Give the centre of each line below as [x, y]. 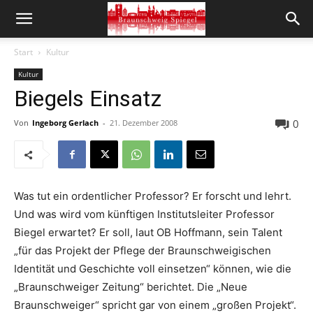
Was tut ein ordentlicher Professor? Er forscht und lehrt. [153, 196]
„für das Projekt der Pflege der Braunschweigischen [143, 250]
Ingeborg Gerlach [65, 123]
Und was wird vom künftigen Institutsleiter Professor [144, 214]
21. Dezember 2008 [144, 123]
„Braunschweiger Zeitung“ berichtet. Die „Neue [131, 287]
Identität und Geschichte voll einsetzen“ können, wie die [153, 269]
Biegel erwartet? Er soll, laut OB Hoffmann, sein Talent [148, 232]
